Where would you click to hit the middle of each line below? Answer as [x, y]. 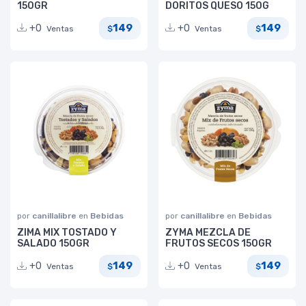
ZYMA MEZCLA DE [208, 232]
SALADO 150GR [53, 243]
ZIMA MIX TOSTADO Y [67, 232]
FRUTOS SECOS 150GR [219, 243]
